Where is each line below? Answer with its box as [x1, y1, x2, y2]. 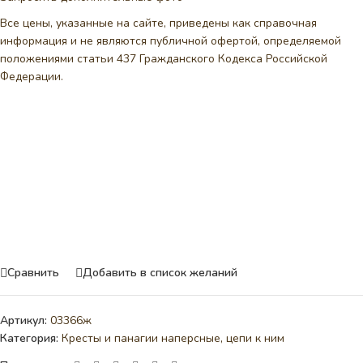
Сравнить [7, 264, 59, 280]
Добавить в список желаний [83, 264, 237, 280]
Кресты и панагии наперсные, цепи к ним [62, 331, 284, 347]
